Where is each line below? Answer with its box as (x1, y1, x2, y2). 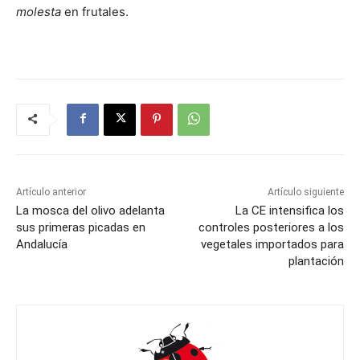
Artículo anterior (16, 186, 86, 198)
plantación (288, 253, 344, 268)
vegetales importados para (200, 236, 344, 252)
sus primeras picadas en (16, 219, 145, 235)
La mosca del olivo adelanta (16, 202, 165, 218)
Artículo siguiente (267, 186, 344, 198)
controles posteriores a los (198, 219, 344, 235)
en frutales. (61, 3, 129, 19)
